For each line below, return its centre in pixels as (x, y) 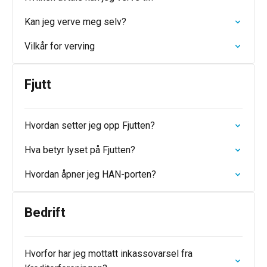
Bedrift (45, 212)
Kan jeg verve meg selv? (75, 22)
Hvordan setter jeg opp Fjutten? (90, 125)
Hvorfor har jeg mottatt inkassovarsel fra (108, 254)
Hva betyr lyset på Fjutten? (80, 150)
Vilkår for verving (60, 46)
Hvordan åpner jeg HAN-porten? (90, 174)
